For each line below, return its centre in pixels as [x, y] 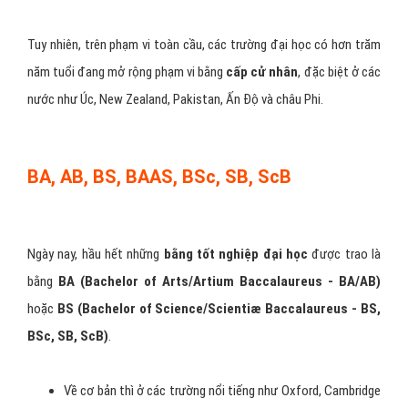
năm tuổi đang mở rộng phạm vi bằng [127, 71]
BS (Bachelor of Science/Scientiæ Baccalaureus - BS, [219, 308]
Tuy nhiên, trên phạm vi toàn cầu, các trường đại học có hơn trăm [204, 44]
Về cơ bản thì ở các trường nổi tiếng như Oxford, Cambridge [222, 390]
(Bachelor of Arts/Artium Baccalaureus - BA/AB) [230, 281]
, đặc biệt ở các [340, 71]
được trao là [345, 254]
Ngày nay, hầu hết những [94, 254]
